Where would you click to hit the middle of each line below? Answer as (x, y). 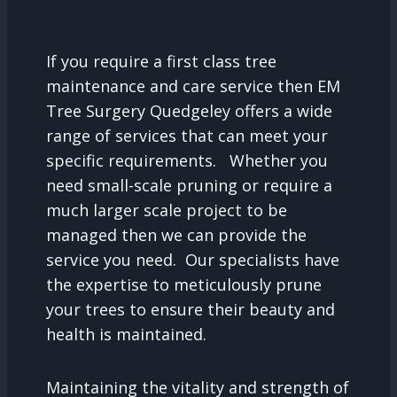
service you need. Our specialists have (193, 259)
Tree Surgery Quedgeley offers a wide (189, 110)
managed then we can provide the (176, 234)
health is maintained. (126, 334)
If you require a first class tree (161, 61)
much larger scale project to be (167, 210)
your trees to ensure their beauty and (191, 309)
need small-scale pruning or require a (189, 185)
